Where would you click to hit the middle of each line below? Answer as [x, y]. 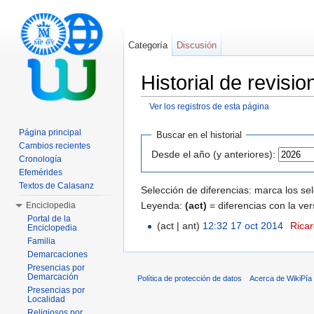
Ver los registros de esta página [209, 107]
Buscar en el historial [199, 135]
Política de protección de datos [190, 278]
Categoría [148, 45]
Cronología [40, 159]
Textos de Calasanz [56, 186]
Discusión [197, 45]
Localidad [46, 299]
